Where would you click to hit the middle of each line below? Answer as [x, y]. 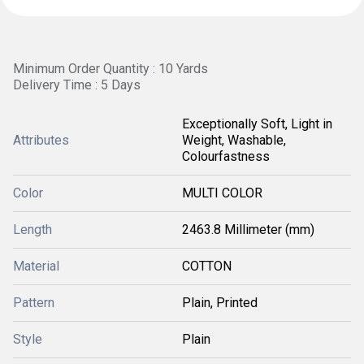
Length [32, 230]
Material [36, 266]
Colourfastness [226, 156]
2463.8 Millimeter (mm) [248, 230]
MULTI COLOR [222, 193]
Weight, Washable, [234, 140]
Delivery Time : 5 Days [77, 85]
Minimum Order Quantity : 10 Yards [110, 69]
